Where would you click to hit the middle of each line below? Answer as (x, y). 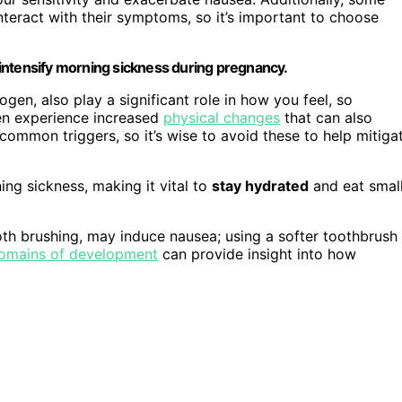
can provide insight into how (257, 254)
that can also (326, 118)
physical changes (222, 118)
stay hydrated (260, 186)
